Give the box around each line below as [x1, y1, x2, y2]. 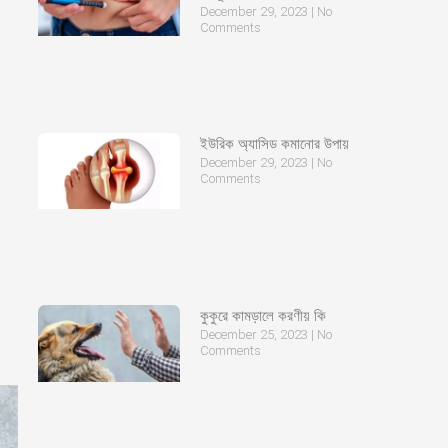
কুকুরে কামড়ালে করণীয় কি [199, 307, 326, 326]
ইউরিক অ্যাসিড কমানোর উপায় [199, 134, 349, 153]
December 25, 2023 [199, 327, 311, 343]
